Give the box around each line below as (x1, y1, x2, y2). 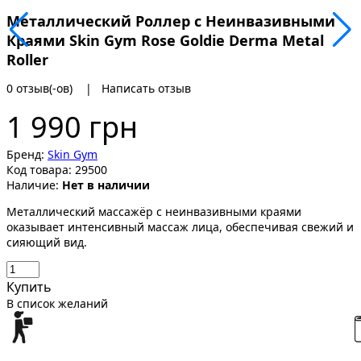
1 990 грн (6, 107, 138, 147)
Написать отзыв (102, 81, 191, 97)
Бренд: (6, 147, 44, 163)
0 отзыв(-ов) (6, 81, 73, 97)
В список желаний (6, 296, 108, 312)
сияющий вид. (6, 234, 87, 251)
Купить (6, 278, 52, 297)
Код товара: (6, 162, 72, 178)
